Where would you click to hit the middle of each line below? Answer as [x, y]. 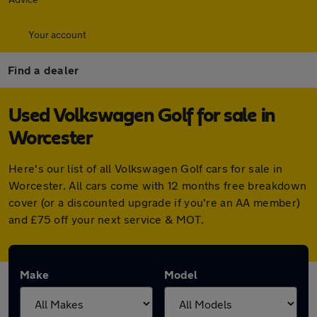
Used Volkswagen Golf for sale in [142, 116]
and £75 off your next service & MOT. [106, 219]
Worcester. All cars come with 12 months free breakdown [158, 185]
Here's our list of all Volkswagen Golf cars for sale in [146, 168]
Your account [57, 34]
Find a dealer [44, 70]
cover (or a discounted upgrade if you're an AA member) [155, 202]
